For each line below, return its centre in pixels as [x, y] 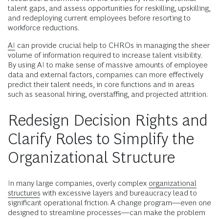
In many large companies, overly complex [78, 183]
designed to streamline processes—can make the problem [107, 213]
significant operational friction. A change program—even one [109, 203]
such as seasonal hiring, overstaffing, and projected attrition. [108, 94]
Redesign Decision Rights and [108, 120]
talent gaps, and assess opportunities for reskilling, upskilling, [109, 8]
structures [24, 193]
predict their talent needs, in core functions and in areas [101, 85]
